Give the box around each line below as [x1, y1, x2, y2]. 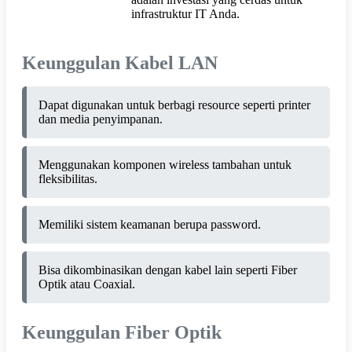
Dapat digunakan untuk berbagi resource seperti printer [38, 97, 310, 112]
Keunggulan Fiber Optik [22, 321, 222, 343]
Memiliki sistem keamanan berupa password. [38, 217, 261, 231]
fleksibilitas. [38, 171, 97, 185]
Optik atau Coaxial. [38, 277, 135, 291]
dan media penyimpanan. [38, 112, 163, 126]
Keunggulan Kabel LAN [22, 52, 218, 73]
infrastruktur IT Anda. [131, 6, 240, 20]
